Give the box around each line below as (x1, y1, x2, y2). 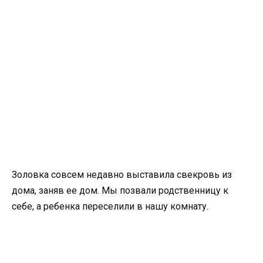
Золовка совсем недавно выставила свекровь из (12, 169, 232, 180)
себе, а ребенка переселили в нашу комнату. (12, 201, 208, 212)
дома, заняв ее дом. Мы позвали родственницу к (12, 185, 228, 196)
